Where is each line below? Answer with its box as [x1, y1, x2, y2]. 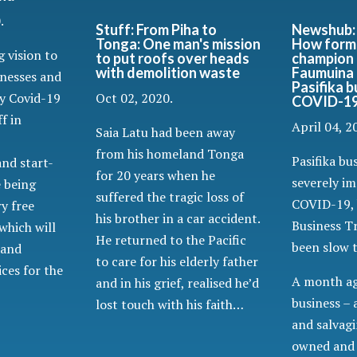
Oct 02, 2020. [96, 89, 174, 108]
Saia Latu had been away [96, 124, 236, 142]
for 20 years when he [96, 167, 216, 185]
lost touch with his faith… [96, 296, 245, 314]
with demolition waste [96, 64, 241, 82]
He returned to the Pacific [96, 231, 247, 249]
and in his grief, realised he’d [96, 274, 260, 292]
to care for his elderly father [96, 253, 259, 271]
